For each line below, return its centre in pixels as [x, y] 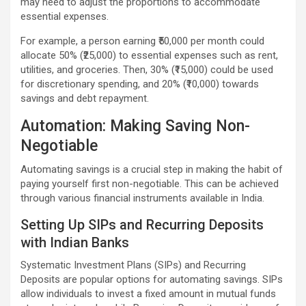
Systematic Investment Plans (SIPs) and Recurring [133, 265]
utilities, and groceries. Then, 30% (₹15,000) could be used [147, 69]
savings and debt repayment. [85, 98]
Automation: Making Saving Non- [135, 126]
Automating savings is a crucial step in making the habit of [152, 169]
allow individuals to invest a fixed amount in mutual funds [148, 293]
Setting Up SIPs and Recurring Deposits [142, 224]
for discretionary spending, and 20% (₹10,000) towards [140, 84]
